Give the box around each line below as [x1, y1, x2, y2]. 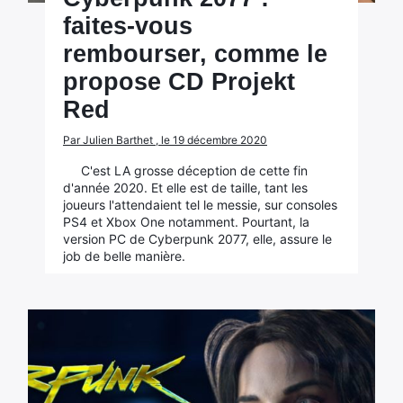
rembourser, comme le [62, 40, 327, 67]
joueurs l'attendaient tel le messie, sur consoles [62, 197, 337, 212]
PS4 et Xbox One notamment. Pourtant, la [62, 214, 309, 229]
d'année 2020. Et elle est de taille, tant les [62, 180, 308, 195]
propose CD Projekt [62, 68, 295, 95]
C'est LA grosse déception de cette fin [80, 163, 308, 178]
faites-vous [62, 13, 193, 40]
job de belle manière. [62, 248, 185, 264]
